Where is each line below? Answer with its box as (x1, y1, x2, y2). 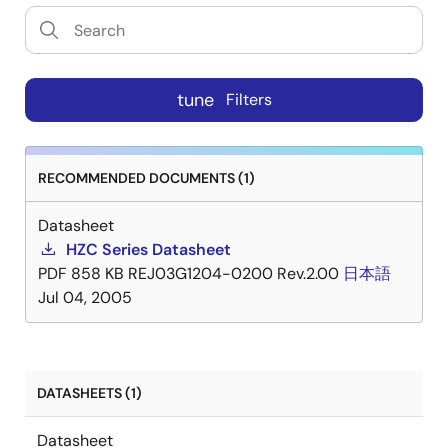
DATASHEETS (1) (37, 384, 142, 402)
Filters (225, 89, 272, 111)
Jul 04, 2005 (38, 287, 132, 308)
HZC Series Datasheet (66, 239, 231, 260)
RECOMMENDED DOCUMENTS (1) (38, 169, 255, 187)
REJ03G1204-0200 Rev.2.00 (128, 263, 339, 284)
